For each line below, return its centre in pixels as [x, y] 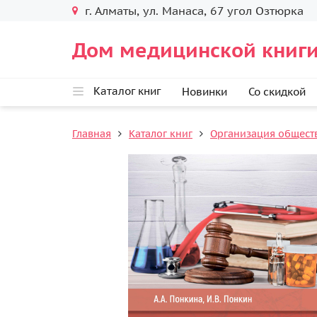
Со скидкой [277, 92]
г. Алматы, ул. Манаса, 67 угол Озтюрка [194, 11]
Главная [92, 134]
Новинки [204, 92]
